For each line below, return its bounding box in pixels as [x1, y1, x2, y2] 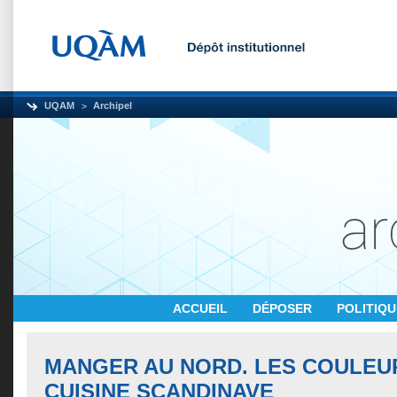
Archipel [93, 100, 132, 111]
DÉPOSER [253, 301, 315, 315]
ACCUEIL [173, 301, 231, 315]
